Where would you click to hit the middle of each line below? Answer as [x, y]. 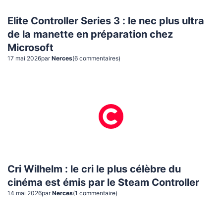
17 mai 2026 [24, 58]
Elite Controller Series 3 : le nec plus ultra [106, 21]
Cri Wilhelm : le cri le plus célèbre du [94, 169]
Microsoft [30, 48]
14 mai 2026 [25, 193]
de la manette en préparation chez [90, 34]
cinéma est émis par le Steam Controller [103, 183]
